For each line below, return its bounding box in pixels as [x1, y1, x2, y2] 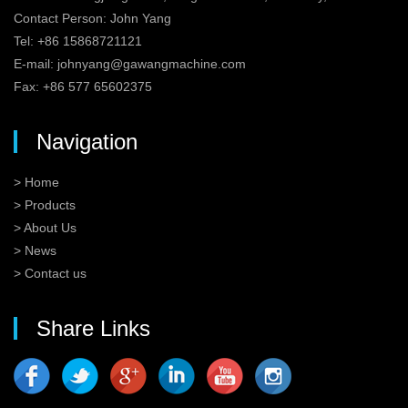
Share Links [36, 316, 150, 342]
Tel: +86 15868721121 [14, 34, 142, 49]
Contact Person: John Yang [14, 11, 171, 26]
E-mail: [14, 56, 57, 72]
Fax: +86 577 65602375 [14, 79, 152, 95]
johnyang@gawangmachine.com [57, 56, 246, 72]
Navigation [36, 129, 138, 155]
